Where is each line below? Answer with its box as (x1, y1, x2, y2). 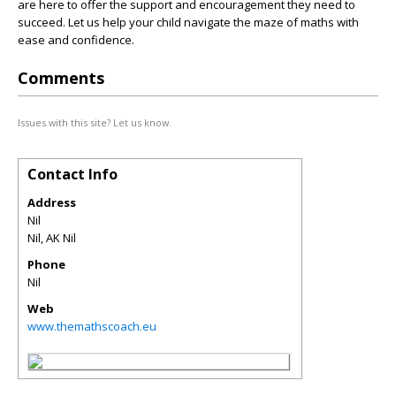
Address (27, 194, 76, 210)
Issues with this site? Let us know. (18, 116, 171, 129)
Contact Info (27, 164, 118, 184)
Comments (18, 67, 104, 88)
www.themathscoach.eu (27, 318, 156, 334)
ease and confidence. (18, 32, 134, 48)
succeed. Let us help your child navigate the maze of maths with (18, 14, 359, 30)
